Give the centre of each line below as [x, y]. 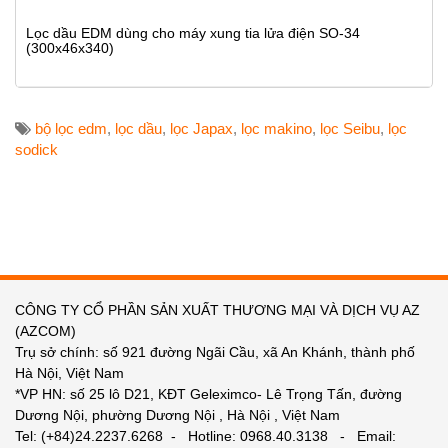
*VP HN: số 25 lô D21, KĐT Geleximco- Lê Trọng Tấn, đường [208, 394]
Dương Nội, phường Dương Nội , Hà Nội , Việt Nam [177, 415]
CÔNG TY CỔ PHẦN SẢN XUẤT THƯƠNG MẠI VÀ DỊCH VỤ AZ [217, 310]
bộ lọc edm [71, 128]
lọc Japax [201, 128]
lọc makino [276, 128]
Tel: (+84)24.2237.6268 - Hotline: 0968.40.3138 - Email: [205, 436]
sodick [36, 149]
